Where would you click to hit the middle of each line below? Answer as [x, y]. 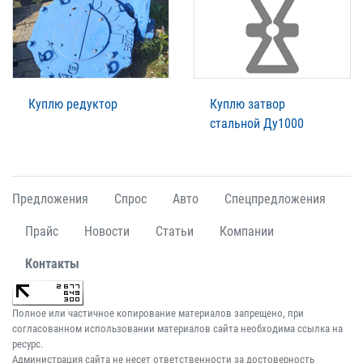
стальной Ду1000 [257, 124]
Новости [107, 232]
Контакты [52, 264]
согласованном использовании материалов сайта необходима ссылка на [177, 329]
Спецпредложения [275, 199]
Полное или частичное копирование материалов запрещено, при [158, 314]
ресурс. [28, 344]
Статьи [175, 232]
